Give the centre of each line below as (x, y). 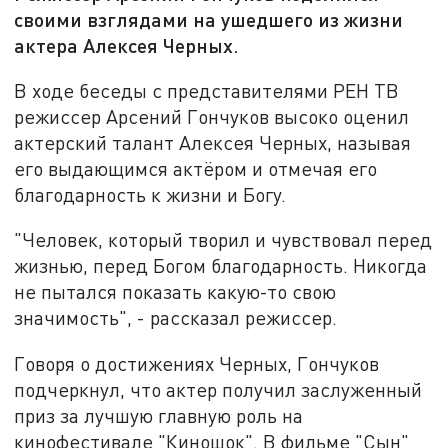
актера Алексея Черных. (127, 45)
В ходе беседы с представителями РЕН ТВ (207, 90)
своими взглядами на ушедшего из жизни (209, 19)
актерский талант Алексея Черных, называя (213, 142)
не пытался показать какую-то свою (175, 292)
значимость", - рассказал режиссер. (176, 318)
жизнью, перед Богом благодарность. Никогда (221, 266)
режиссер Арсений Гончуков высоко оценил (212, 116)
